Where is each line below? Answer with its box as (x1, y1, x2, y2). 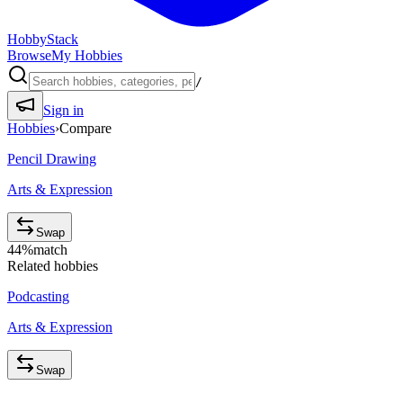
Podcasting (7, 289, 69, 304)
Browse (7, 48, 51, 63)
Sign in (43, 103, 84, 118)
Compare (59, 121, 112, 136)
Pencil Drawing (7, 151, 96, 166)
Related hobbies (7, 258, 98, 273)
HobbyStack (7, 31, 78, 47)
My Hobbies (51, 48, 122, 63)
